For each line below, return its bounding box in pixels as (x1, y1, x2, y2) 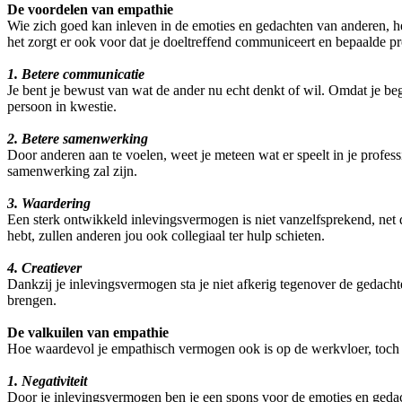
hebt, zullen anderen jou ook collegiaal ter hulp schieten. (7, 228, 325, 244)
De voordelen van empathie (7, 2, 173, 18)
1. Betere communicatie (7, 66, 144, 83)
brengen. (7, 293, 57, 309)
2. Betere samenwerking (7, 131, 148, 147)
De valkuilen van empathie (7, 325, 169, 341)
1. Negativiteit (7, 373, 87, 389)
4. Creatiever (7, 260, 82, 276)
